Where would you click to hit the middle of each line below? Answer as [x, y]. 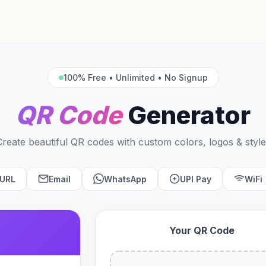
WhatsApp [125, 179]
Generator [189, 115]
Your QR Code [202, 230]
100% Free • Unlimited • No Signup [135, 77]
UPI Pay [195, 179]
